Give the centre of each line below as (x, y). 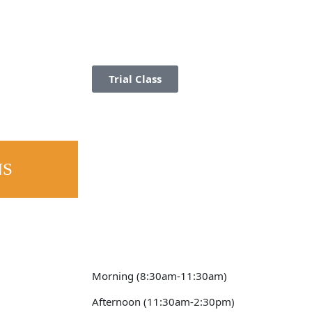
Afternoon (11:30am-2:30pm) (163, 302)
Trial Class (135, 79)
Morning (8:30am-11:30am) (159, 276)
